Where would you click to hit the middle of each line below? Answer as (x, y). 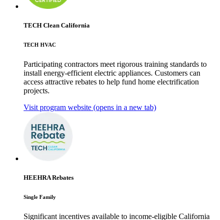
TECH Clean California (57, 26)
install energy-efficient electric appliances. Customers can (112, 73)
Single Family (40, 197)
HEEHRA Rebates (49, 178)
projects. (37, 91)
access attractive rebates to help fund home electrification (111, 82)
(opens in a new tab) (124, 108)
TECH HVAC (40, 45)
